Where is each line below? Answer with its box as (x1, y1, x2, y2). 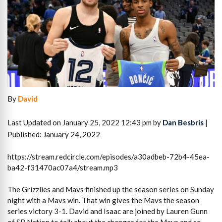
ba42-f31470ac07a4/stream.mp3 (7, 163, 118, 172)
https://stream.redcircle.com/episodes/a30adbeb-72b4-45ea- (7, 152, 210, 161)
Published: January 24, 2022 (7, 130, 100, 139)
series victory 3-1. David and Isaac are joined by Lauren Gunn (7, 207, 208, 216)
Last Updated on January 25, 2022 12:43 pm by (7, 118, 163, 127)
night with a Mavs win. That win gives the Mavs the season (7, 196, 199, 205)
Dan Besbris (163, 118, 204, 127)
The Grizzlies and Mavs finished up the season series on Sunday (7, 185, 214, 194)
